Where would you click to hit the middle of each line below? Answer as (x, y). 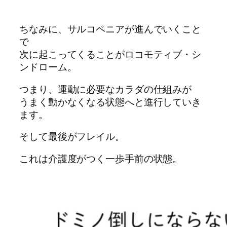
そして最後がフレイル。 (72, 137)
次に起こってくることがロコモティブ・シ (110, 54)
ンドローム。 (48, 67)
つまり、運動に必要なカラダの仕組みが (106, 89)
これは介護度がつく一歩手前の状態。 (101, 158)
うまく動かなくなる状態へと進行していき (110, 102)
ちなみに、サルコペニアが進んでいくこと (110, 29)
